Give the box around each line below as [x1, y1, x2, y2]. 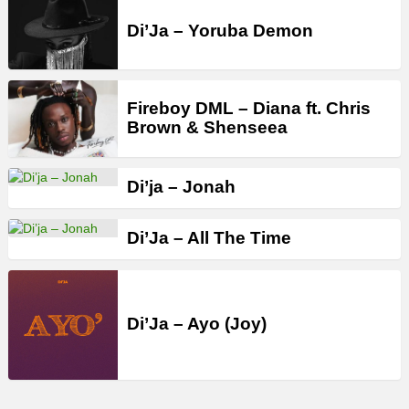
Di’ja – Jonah [127, 177, 236, 197]
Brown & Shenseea [127, 117, 288, 137]
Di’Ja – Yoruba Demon [127, 20, 313, 40]
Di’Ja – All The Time [127, 228, 291, 248]
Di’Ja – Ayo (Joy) [127, 314, 267, 334]
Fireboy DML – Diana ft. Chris [127, 98, 371, 118]
